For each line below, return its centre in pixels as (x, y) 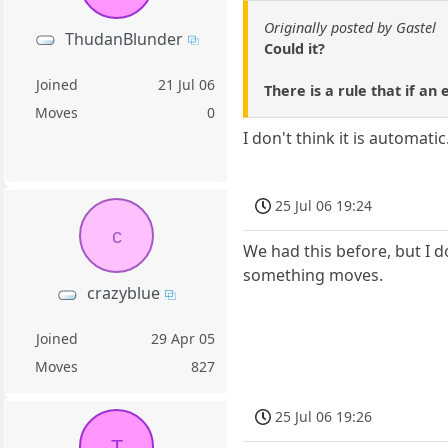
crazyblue (124, 293)
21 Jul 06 (187, 84)
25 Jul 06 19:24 (324, 206)
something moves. (313, 274)
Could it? (295, 49)
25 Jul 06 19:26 (324, 417)
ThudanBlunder (123, 38)
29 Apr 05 (183, 339)
